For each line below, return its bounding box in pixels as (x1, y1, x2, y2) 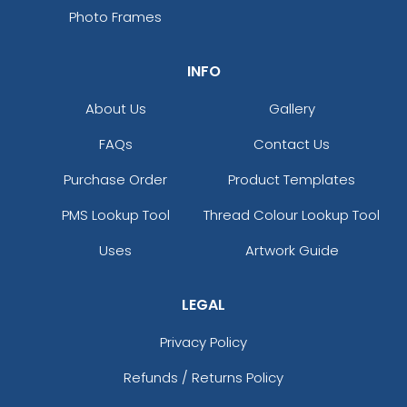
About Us (84, 98, 146, 118)
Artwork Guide (244, 240, 339, 260)
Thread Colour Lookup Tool (203, 204, 380, 224)
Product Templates (228, 169, 355, 189)
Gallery (268, 98, 315, 118)
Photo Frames (69, 6, 162, 26)
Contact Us (253, 134, 330, 154)
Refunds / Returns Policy (124, 367, 283, 387)
